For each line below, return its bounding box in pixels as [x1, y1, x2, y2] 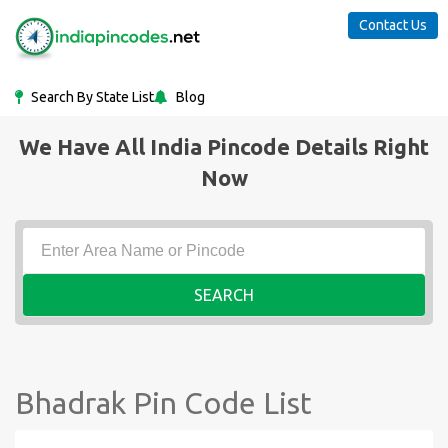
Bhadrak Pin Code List [15, 386, 312, 420]
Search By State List [28, 89, 154, 105]
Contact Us [359, 17, 427, 33]
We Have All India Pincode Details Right [19, 134, 429, 159]
